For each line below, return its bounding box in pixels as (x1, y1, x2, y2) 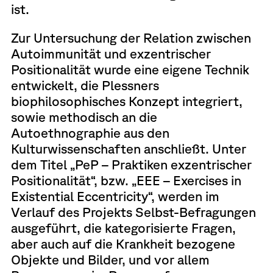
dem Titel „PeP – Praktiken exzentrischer (10, 157, 252, 172)
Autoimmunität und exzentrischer (10, 46, 211, 62)
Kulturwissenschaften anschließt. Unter (10, 141, 246, 157)
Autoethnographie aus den (10, 125, 169, 141)
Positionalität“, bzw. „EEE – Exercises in (10, 172, 241, 188)
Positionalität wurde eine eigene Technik (10, 62, 249, 77)
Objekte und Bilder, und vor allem (10, 252, 210, 268)
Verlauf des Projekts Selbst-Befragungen (10, 204, 256, 220)
